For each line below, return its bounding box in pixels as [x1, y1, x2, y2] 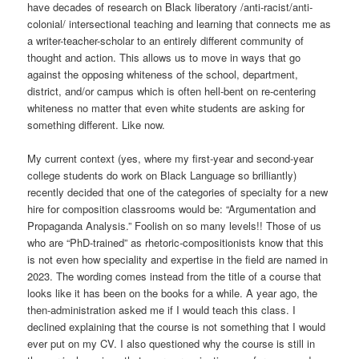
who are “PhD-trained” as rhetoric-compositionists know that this [27, 234, 325, 250]
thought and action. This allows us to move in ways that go [27, 49, 301, 65]
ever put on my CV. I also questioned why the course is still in [27, 335, 316, 351]
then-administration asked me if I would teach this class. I [27, 301, 296, 317]
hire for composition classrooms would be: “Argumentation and [27, 200, 317, 216]
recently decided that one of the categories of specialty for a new [27, 184, 329, 200]
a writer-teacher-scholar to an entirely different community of [27, 32, 305, 48]
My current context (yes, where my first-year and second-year [27, 150, 314, 166]
